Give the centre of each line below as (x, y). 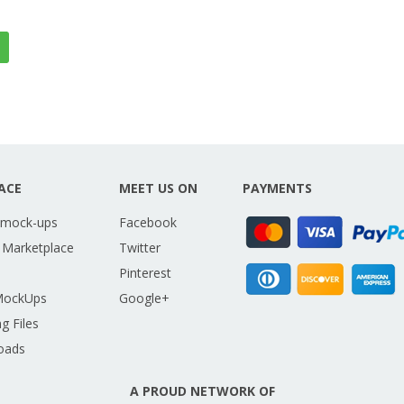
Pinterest (145, 273)
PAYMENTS (277, 188)
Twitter (140, 248)
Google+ (144, 298)
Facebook (148, 223)
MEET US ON (158, 188)
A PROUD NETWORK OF (202, 391)
